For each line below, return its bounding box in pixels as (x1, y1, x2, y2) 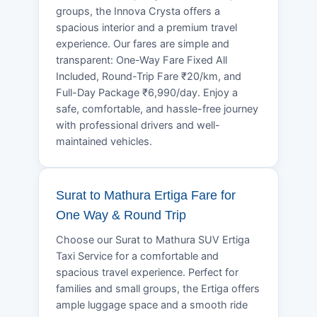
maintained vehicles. (56, 134, 152, 148)
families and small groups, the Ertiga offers (56, 282, 260, 295)
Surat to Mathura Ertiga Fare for (56, 188, 236, 202)
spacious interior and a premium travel (56, 21, 237, 34)
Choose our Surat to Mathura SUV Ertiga (56, 233, 250, 246)
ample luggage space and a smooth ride (56, 298, 248, 311)
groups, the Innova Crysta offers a (56, 4, 220, 18)
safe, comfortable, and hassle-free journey (56, 102, 258, 115)
